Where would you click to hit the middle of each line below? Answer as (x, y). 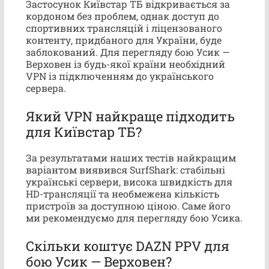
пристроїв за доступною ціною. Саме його (128, 205)
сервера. (46, 88)
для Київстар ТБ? (83, 131)
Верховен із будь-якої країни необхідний (125, 64)
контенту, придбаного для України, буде (123, 40)
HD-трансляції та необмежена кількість (122, 193)
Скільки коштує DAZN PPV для (127, 246)
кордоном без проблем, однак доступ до (122, 16)
